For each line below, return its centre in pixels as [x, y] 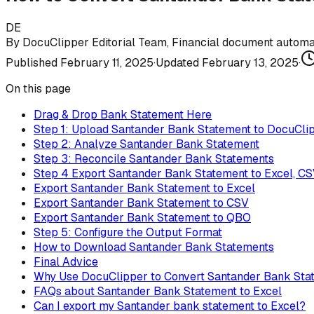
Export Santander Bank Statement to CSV [141, 203]
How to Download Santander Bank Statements [154, 247]
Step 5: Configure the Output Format [128, 233]
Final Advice [66, 262]
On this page [38, 89]
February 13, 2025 [250, 63]
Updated [179, 63]
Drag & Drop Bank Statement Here [123, 115]
